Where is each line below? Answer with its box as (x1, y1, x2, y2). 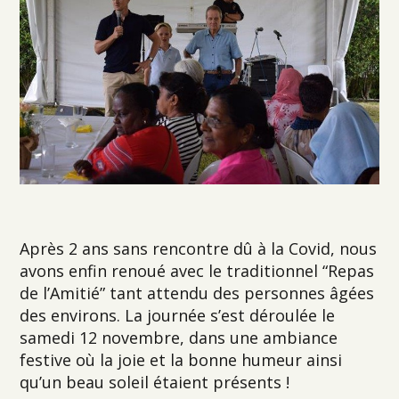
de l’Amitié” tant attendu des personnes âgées (20, 281, 375, 304)
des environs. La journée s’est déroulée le (20, 304, 336, 326)
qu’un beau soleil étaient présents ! (20, 370, 290, 393)
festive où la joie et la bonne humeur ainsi (20, 348, 343, 370)
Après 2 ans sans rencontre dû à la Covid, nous (20, 237, 378, 259)
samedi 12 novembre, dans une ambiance (20, 326, 338, 348)
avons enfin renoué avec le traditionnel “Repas (20, 259, 375, 281)
